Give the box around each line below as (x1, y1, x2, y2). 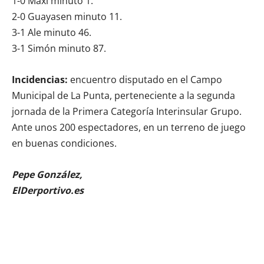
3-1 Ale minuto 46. (12, 25, 91, 39)
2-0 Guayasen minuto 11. (12, 9, 122, 23)
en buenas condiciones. (12, 136, 117, 150)
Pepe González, (12, 167, 82, 181)
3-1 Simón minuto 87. (12, 41, 106, 55)
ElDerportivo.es (12, 183, 84, 197)
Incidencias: (12, 72, 68, 86)
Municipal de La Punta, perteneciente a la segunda (12, 88, 235, 102)
